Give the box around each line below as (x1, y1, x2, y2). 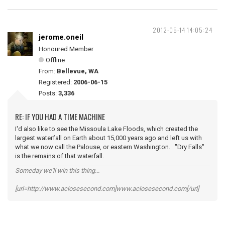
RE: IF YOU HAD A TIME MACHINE (15, 111, 105, 122)
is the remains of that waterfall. (15, 152, 104, 160)
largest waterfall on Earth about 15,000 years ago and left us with (15, 134, 202, 142)
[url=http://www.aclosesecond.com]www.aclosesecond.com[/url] (15, 185, 199, 192)
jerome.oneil (39, 33, 83, 42)
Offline (46, 56, 65, 64)
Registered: (39, 78, 73, 86)
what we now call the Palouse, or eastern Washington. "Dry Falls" (15, 143, 204, 151)
